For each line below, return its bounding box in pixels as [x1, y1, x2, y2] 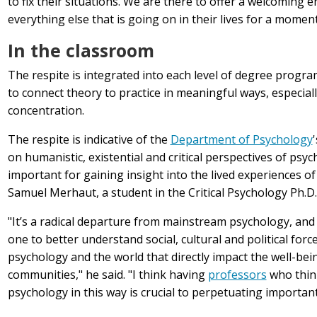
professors [207, 267, 267, 283]
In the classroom [7, 38, 154, 63]
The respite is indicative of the [7, 132, 171, 148]
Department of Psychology [170, 132, 313, 148]
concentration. [7, 103, 84, 119]
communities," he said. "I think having [7, 267, 208, 283]
